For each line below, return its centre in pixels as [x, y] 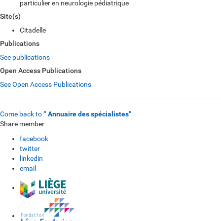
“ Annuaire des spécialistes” [88, 114]
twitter [30, 148]
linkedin [31, 158]
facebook [34, 139]
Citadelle [33, 30]
